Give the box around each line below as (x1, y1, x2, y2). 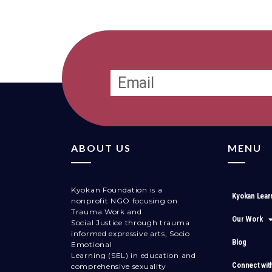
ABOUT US (71, 142, 131, 154)
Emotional (71, 240, 112, 250)
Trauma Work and (71, 207, 142, 217)
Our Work (232, 214, 263, 224)
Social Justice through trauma (71, 218, 190, 228)
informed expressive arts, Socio (71, 229, 190, 239)
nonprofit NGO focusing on (71, 196, 178, 206)
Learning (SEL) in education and (71, 251, 196, 260)
